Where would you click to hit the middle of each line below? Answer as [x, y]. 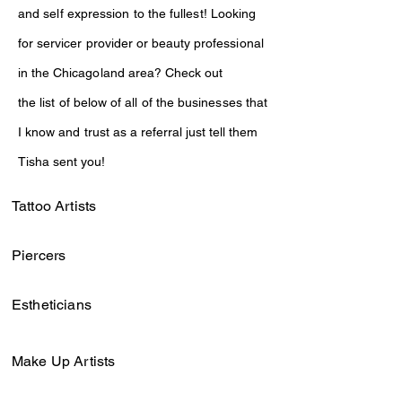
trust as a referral [135, 132]
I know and [51, 132]
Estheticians [52, 305]
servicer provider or [94, 43]
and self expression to [83, 13]
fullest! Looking [211, 13]
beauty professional [207, 43]
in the [36, 73]
